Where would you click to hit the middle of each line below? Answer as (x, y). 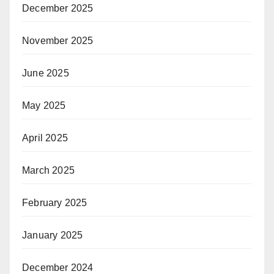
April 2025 (45, 138)
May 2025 (44, 106)
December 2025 (58, 9)
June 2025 (46, 73)
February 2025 (55, 203)
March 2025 (48, 171)
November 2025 (58, 41)
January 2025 (53, 235)
